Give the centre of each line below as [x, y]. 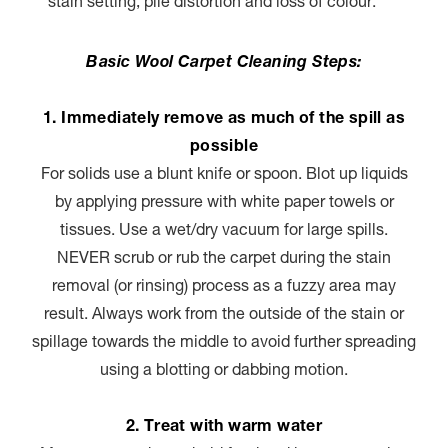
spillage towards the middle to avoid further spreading [224, 343]
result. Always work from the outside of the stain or [224, 315]
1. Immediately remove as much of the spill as [224, 119]
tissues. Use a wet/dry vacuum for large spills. [224, 231]
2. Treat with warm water [224, 427]
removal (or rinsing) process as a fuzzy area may [224, 287]
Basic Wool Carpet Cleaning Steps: [224, 63]
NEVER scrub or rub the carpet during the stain [224, 259]
